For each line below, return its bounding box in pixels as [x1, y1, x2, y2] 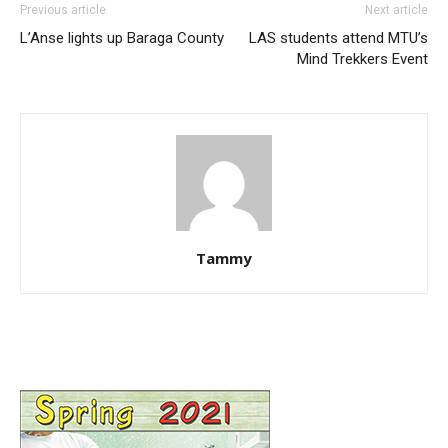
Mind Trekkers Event [297, 50, 428, 69]
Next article [365, 3, 428, 18]
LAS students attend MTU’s [249, 29, 428, 48]
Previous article [20, 3, 106, 18]
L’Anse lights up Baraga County [20, 29, 224, 48]
